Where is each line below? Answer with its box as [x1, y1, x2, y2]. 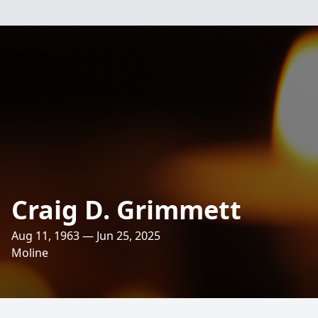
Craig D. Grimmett [11, 192, 241, 227]
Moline [11, 245, 48, 261]
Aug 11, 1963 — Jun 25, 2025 [11, 228, 160, 243]
